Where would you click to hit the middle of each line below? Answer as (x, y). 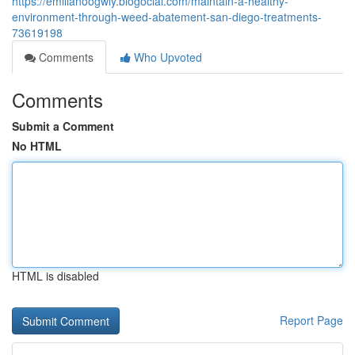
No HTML (37, 146)
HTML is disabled (55, 276)
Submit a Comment (63, 126)
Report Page (311, 320)
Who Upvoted (166, 57)
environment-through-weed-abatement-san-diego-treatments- (167, 17)
